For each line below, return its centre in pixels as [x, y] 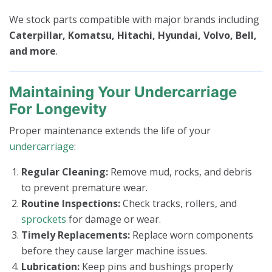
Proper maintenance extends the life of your [110, 131]
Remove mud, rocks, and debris [180, 172]
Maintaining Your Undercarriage [123, 92]
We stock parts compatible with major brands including [134, 20]
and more [32, 51]
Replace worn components [192, 235]
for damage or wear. [114, 219]
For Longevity [58, 109]
